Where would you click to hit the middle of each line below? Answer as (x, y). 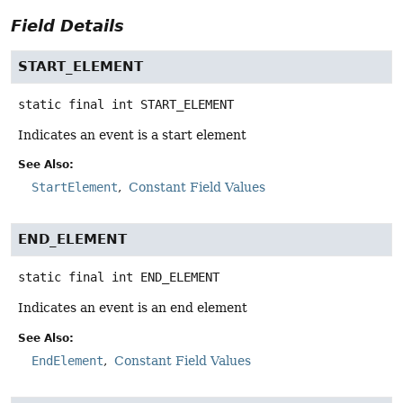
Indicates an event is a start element (132, 135)
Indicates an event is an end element (133, 308)
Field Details (67, 26)
